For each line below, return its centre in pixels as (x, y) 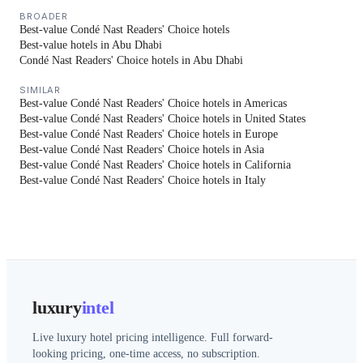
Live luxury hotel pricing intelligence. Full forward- (153, 338)
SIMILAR (41, 90)
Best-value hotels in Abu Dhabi (91, 45)
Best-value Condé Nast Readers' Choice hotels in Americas (153, 104)
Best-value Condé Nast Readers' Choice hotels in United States (162, 119)
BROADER (44, 17)
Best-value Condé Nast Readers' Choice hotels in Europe (149, 135)
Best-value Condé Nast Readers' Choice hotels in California (155, 165)
